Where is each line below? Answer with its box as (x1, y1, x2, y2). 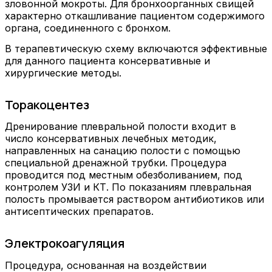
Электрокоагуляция (5, 235, 124, 252)
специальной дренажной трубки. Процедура (5, 157, 226, 169)
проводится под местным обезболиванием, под (5, 169, 242, 182)
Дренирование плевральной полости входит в (5, 120, 236, 133)
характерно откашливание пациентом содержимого (5, 10, 265, 22)
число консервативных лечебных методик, (5, 132, 217, 145)
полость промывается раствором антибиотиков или (5, 193, 264, 206)
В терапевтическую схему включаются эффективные (5, 42, 267, 55)
